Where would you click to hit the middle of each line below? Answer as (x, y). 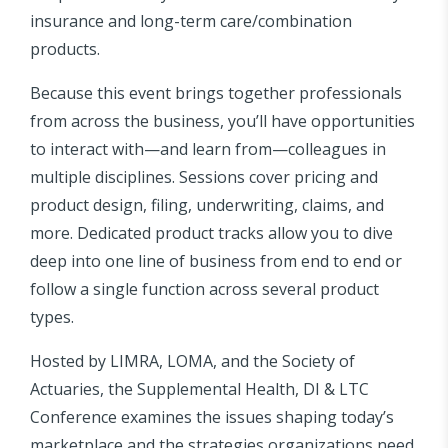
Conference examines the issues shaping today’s (212, 417)
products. (65, 49)
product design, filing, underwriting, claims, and (207, 205)
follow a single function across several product (204, 289)
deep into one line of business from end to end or (216, 261)
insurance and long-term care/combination (191, 21)
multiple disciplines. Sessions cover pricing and (204, 177)
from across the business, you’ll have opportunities (222, 121)
